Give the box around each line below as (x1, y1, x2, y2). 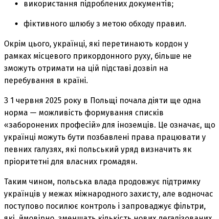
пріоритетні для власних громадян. (4, 156, 137, 166)
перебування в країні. (4, 75, 88, 85)
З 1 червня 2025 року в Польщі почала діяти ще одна (4, 95, 201, 105)
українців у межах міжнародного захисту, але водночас (4, 189, 213, 198)
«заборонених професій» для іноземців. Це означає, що (4, 120, 215, 130)
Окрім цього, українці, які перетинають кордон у (4, 39, 188, 48)
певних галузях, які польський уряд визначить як (4, 144, 192, 154)
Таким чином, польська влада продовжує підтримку (4, 176, 200, 186)
